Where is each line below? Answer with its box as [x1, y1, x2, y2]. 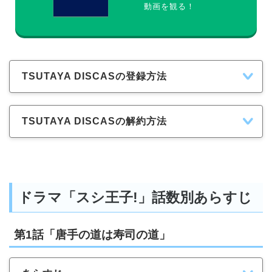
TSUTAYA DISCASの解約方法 [22, 115, 167, 126]
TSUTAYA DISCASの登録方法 [22, 70, 167, 81]
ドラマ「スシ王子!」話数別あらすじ [18, 189, 252, 206]
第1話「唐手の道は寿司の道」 [14, 228, 171, 241]
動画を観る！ [144, 2, 195, 12]
